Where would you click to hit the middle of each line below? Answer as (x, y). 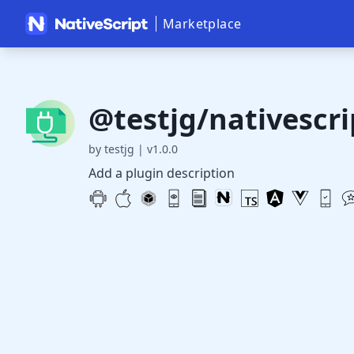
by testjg (111, 149)
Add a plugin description (162, 173)
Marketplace (202, 24)
